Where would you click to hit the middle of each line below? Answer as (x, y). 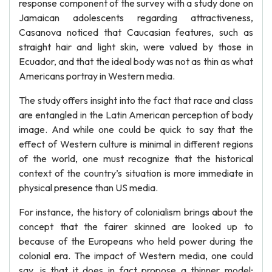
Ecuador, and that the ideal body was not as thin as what (136, 61)
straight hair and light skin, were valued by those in (136, 47)
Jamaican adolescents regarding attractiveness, (136, 18)
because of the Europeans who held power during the (136, 241)
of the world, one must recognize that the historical (136, 158)
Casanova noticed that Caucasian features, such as (136, 32)
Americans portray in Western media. (97, 76)
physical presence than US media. (88, 188)
